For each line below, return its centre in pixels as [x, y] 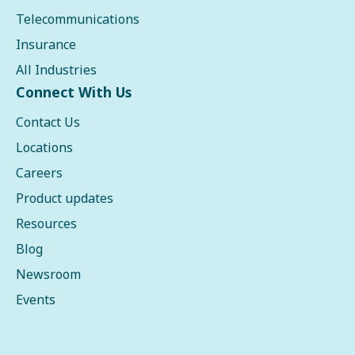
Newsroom [48, 275]
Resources [46, 224]
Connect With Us [74, 92]
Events [36, 300]
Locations [44, 148]
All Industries [56, 70]
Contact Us [48, 122]
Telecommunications [78, 19]
